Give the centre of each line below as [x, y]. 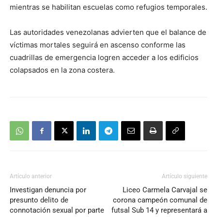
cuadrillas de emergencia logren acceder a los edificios [104, 57]
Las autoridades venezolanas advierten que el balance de [108, 32]
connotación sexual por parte [57, 210]
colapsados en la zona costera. [62, 70]
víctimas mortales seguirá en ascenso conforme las [98, 45]
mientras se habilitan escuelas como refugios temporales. [108, 7]
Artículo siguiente [185, 176]
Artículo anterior [31, 176]
